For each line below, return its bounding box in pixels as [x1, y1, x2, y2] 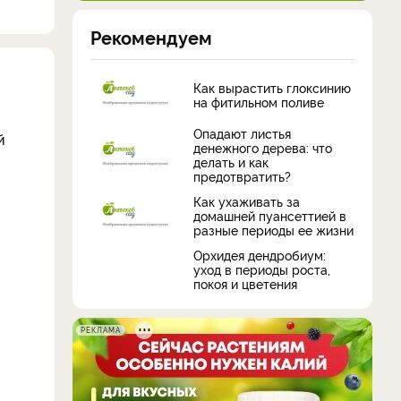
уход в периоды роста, [193, 260, 330, 277]
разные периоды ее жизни [193, 221, 354, 238]
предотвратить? [193, 167, 291, 184]
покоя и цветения [193, 275, 297, 292]
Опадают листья [193, 124, 291, 141]
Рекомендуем [90, 24, 212, 49]
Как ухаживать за [193, 192, 300, 209]
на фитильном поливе [193, 92, 324, 110]
